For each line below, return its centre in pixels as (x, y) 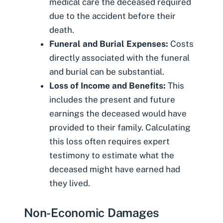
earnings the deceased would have (118, 114)
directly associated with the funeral (119, 58)
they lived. (70, 183)
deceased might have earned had (115, 169)
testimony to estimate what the (112, 156)
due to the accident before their (112, 16)
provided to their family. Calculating (120, 128)
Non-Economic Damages (92, 212)
